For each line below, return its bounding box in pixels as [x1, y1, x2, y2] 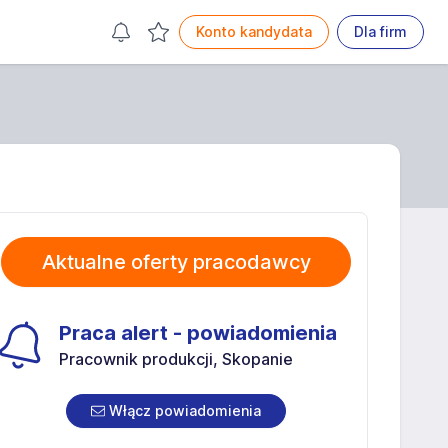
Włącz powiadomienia [105, 402, 261, 419]
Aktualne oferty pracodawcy [41, 250, 311, 274]
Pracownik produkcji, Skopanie [59, 349, 293, 369]
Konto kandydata [196, 23, 312, 40]
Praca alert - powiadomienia [59, 321, 337, 345]
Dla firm [354, 23, 407, 40]
